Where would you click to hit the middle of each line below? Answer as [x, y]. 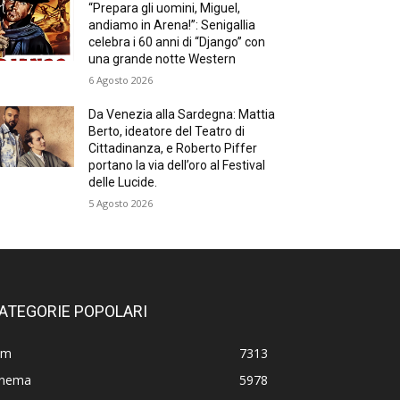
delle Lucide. [123, 182]
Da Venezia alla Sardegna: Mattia [182, 114]
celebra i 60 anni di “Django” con [177, 42]
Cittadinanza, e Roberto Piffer [173, 148]
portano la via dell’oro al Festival [177, 165]
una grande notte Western [162, 59]
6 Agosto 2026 [121, 80]
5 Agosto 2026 [121, 203]
